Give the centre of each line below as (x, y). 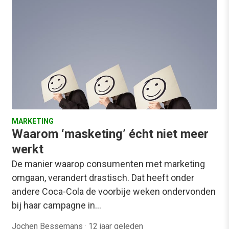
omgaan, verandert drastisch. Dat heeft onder (103, 178)
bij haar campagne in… (56, 205)
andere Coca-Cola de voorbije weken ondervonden (114, 191)
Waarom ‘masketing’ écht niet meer (110, 134)
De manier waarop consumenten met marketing (108, 164)
